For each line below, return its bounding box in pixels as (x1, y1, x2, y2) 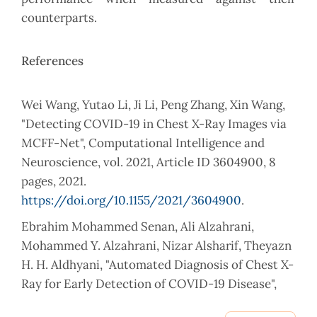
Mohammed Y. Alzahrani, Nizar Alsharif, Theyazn (21, 238, 292, 254)
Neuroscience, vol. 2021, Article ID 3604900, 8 (21, 154, 276, 171)
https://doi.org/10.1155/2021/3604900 (21, 192, 241, 209)
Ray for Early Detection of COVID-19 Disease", (21, 276, 277, 292)
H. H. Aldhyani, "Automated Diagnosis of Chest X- (21, 257, 294, 273)
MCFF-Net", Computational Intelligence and (21, 135, 265, 151)
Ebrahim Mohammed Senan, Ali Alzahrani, (21, 219, 254, 235)
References (21, 53, 83, 69)
